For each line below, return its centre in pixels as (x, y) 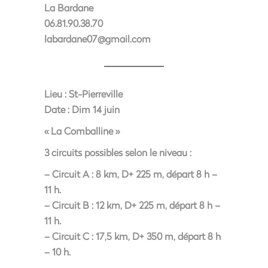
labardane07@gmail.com (98, 39)
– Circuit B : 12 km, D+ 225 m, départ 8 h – (132, 205)
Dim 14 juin (95, 109)
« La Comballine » (82, 131)
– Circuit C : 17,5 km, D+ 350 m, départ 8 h (133, 236)
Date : (57, 109)
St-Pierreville (95, 94)
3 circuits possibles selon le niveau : (118, 152)
